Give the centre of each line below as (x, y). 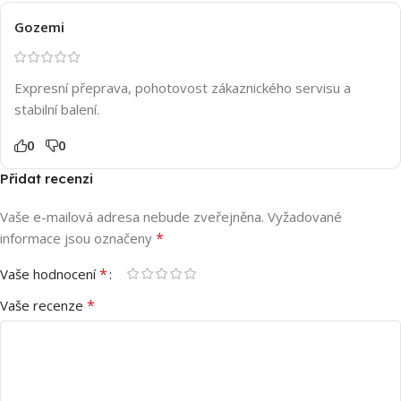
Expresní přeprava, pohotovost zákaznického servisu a (183, 87)
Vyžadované (305, 216)
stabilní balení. (57, 109)
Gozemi (39, 26)
